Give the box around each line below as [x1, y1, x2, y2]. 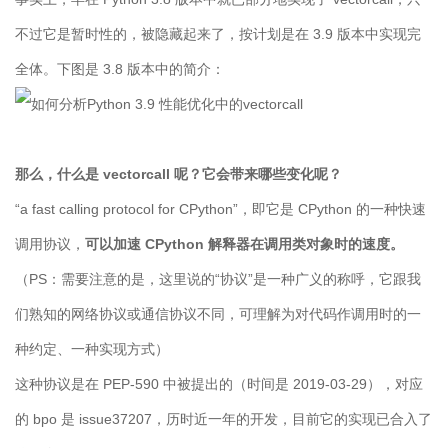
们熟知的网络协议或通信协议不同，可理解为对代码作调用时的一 [15, 306, 421, 323]
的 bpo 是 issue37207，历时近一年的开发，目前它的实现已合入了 [15, 411, 432, 428]
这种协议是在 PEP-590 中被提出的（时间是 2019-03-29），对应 [15, 376, 423, 393]
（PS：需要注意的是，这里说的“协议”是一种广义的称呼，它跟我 [15, 271, 421, 288]
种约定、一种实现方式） [15, 341, 169, 358]
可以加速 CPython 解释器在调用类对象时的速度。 [85, 236, 404, 253]
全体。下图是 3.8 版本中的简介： [15, 61, 225, 78]
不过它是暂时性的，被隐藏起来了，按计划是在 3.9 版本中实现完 [15, 26, 421, 43]
